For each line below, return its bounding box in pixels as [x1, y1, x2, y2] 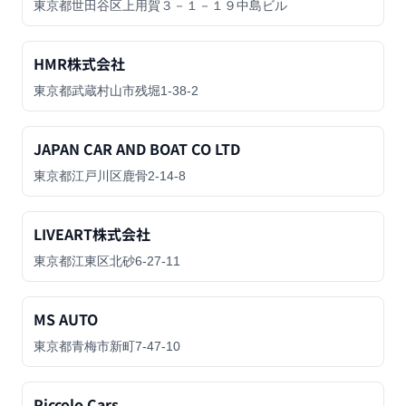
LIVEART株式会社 [34, 223, 150, 245]
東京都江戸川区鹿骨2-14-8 [34, 169, 186, 183]
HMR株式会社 [34, 53, 125, 74]
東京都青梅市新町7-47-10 [34, 339, 180, 353]
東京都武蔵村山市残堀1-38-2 [34, 83, 198, 98]
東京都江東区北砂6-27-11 [34, 254, 180, 268]
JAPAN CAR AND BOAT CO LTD [34, 138, 240, 159]
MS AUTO [34, 308, 98, 330]
